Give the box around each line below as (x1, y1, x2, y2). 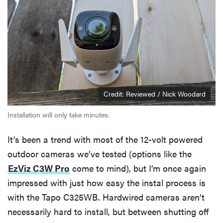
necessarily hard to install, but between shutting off (7, 205, 209, 218)
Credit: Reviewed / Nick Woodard (104, 89, 206, 99)
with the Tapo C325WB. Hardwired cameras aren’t (7, 191, 205, 204)
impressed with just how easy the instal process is (7, 176, 206, 189)
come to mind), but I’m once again (70, 162, 206, 175)
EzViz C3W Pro (8, 162, 69, 175)
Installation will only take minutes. (7, 110, 110, 120)
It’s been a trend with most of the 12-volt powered (7, 133, 203, 146)
